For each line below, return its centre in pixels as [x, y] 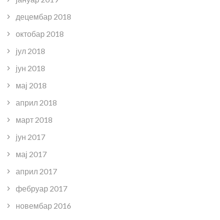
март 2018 [34, 119]
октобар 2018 [40, 33]
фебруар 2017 [41, 188]
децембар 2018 [43, 16]
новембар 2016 [43, 205]
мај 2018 [31, 85]
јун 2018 [30, 68]
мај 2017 [31, 154]
